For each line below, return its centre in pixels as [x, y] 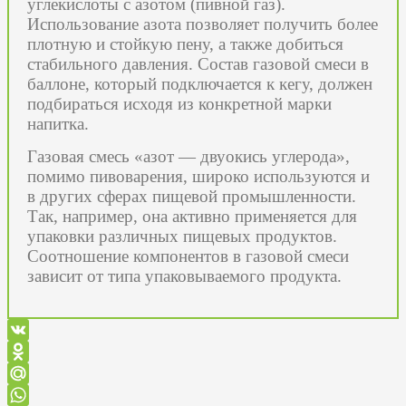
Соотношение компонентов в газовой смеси [188, 256]
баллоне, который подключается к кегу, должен [200, 83]
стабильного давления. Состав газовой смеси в [198, 63]
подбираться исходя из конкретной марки [179, 103]
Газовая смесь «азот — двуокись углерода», [188, 156]
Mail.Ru [28, 394]
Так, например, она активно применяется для [192, 216]
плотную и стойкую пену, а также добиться [185, 43]
